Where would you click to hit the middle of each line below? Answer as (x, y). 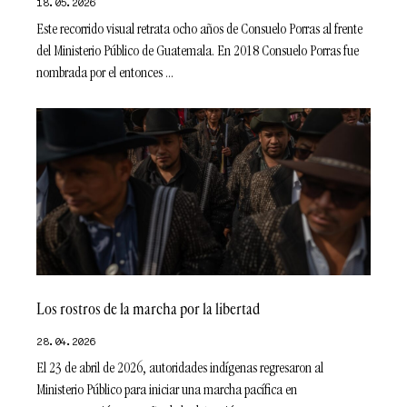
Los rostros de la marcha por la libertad (149, 309)
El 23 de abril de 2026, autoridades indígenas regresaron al (180, 370)
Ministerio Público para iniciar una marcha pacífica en (167, 392)
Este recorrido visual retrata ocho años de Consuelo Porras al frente (200, 31)
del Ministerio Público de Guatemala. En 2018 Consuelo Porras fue (198, 53)
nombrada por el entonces (100, 75)
